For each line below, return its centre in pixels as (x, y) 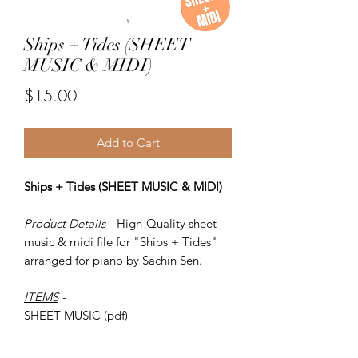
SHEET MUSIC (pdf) (78, 315)
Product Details (65, 223)
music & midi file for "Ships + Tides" (121, 241)
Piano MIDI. (55, 333)
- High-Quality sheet (163, 223)
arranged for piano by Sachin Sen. (113, 260)
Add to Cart (128, 142)
